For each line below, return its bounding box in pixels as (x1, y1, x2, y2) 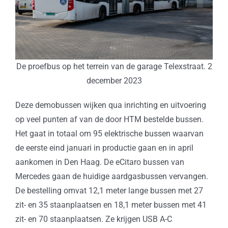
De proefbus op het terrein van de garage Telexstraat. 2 (16, 62, 212, 72)
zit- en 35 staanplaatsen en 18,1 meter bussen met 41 (15, 200, 207, 210)
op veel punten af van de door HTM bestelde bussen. (15, 115, 204, 125)
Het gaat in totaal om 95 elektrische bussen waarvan (15, 129, 204, 139)
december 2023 (86, 76, 142, 86)
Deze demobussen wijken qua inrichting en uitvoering (15, 100, 206, 110)
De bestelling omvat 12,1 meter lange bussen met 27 (15, 186, 203, 196)
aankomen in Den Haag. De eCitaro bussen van (15, 157, 184, 167)
